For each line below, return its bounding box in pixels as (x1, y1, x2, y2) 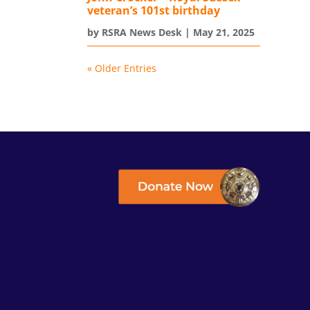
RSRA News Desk (101, 25, 182, 39)
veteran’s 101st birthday (86, 2, 220, 18)
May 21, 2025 (192, 25, 255, 39)
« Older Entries (86, 61, 156, 75)
